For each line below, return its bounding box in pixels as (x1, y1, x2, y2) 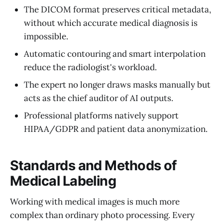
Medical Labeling (10, 172, 116, 189)
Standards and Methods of (10, 157, 177, 174)
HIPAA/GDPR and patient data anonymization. (24, 123, 208, 135)
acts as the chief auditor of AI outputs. (24, 93, 173, 104)
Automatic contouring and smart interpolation (24, 48, 206, 60)
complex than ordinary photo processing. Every (10, 210, 195, 221)
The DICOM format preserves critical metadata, (24, 4, 211, 15)
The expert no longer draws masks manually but (24, 79, 211, 91)
